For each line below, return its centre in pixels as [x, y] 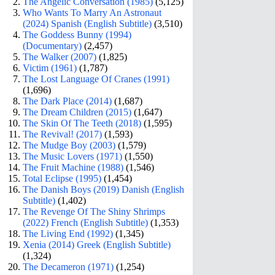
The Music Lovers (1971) [73, 156]
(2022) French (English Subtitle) [86, 222]
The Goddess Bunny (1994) [77, 34]
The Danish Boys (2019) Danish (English [104, 189]
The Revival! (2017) [63, 134]
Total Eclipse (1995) [62, 178]
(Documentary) [52, 45]
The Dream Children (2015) [77, 112]
